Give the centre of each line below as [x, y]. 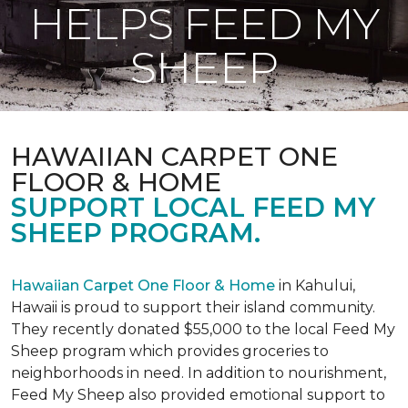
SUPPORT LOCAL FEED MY [193, 207]
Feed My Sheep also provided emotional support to [198, 395]
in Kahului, [315, 286]
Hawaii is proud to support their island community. [193, 307]
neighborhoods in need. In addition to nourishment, [199, 373]
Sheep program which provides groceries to [170, 351]
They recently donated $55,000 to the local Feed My [203, 329]
